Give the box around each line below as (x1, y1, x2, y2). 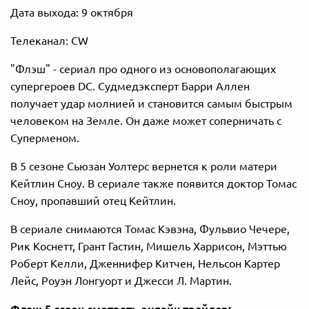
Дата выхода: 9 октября (10, 6, 133, 19)
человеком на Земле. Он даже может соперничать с (10, 114, 281, 127)
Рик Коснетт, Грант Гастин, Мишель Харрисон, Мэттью (10, 239, 287, 252)
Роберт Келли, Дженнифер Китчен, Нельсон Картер (10, 257, 280, 270)
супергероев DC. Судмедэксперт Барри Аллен (10, 79, 250, 92)
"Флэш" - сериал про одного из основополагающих (10, 62, 276, 75)
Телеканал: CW (10, 34, 88, 47)
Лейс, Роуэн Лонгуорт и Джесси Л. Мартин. (10, 274, 232, 287)
